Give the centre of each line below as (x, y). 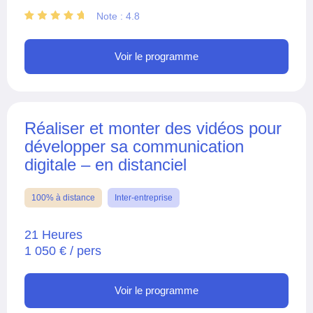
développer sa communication (134, 146)
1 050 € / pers (63, 250)
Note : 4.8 (118, 16)
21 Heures (53, 234)
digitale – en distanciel (105, 164)
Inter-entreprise (144, 197)
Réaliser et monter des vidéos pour (153, 128)
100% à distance (63, 197)
